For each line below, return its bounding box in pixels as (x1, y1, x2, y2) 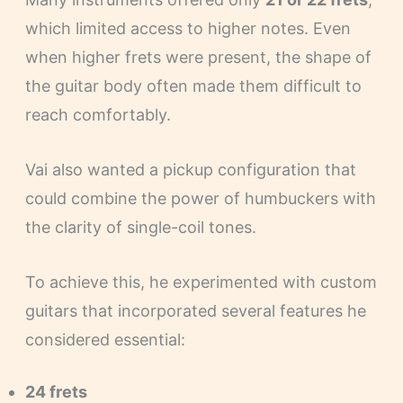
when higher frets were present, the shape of (24, 47, 372, 67)
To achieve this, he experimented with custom (24, 272, 377, 291)
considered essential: (24, 329, 185, 349)
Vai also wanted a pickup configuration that (24, 159, 356, 179)
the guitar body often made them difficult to (24, 76, 362, 95)
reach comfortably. (24, 104, 171, 124)
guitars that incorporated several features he (24, 300, 366, 320)
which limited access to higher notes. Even (24, 18, 351, 38)
